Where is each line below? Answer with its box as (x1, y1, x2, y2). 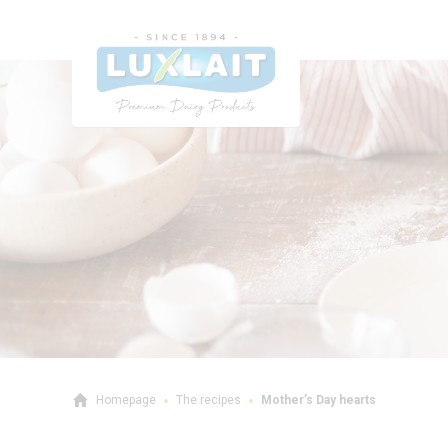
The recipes (176, 393, 241, 407)
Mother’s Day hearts (261, 393, 376, 407)
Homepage (96, 393, 156, 407)
